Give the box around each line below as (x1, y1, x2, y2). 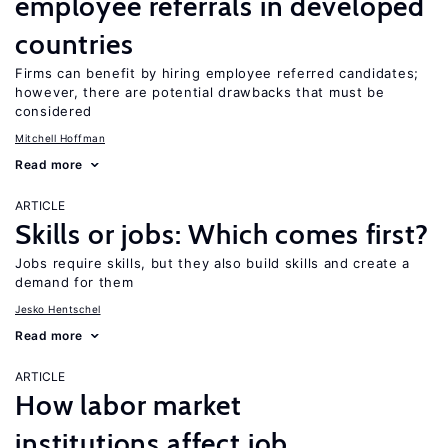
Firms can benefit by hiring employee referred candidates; (15, 65, 419, 81)
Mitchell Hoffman (15, 132, 105, 144)
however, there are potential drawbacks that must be (15, 84, 385, 100)
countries (15, 27, 134, 61)
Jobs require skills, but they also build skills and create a (15, 255, 411, 271)
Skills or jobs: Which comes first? (15, 217, 429, 251)
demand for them (15, 274, 134, 290)
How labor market (15, 388, 242, 422)
